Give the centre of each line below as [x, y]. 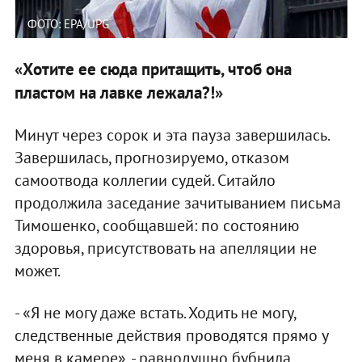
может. [37, 271]
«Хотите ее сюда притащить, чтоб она [153, 69]
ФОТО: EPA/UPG [68, 24]
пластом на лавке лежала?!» [118, 93]
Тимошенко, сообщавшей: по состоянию [156, 226]
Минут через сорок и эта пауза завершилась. [171, 135]
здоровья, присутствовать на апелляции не [165, 248]
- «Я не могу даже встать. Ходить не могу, [155, 313]
